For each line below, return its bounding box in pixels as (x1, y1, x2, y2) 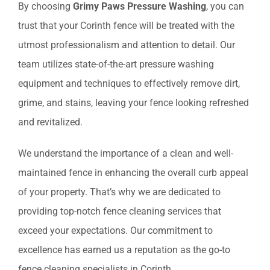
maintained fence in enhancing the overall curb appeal (18, 167, 248, 179)
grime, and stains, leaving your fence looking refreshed (18, 97, 249, 109)
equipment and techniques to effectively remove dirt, (18, 78, 240, 90)
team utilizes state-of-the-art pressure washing (18, 58, 214, 71)
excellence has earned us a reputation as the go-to (18, 244, 230, 256)
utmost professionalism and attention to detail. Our (18, 39, 235, 51)
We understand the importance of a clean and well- (18, 148, 233, 160)
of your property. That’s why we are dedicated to (18, 186, 221, 198)
